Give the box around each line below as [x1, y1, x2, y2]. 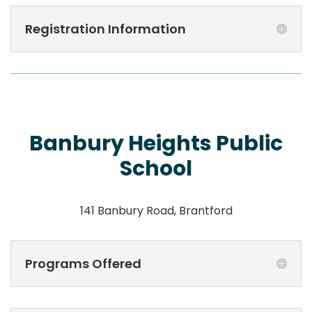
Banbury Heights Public [29, 128, 283, 158]
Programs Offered [25, 254, 141, 272]
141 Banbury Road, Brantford [79, 202, 233, 219]
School [120, 153, 192, 183]
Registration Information [25, 19, 186, 38]
